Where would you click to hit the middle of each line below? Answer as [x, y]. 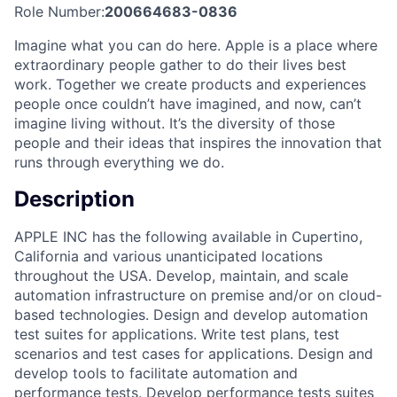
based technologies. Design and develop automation [191, 314]
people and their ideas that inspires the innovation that [198, 142]
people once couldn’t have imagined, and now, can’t [188, 103]
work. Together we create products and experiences [190, 84]
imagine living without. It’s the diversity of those [175, 123]
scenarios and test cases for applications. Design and [194, 353]
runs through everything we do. [119, 162]
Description [74, 198]
